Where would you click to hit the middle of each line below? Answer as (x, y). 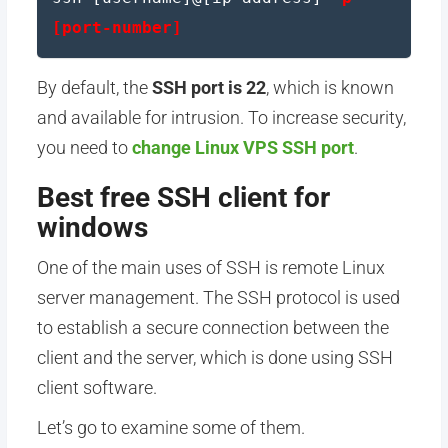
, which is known (329, 87)
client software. (96, 387)
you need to (84, 147)
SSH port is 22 (208, 87)
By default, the (94, 87)
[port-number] (116, 27)
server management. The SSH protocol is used (218, 297)
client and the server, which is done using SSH (214, 357)
